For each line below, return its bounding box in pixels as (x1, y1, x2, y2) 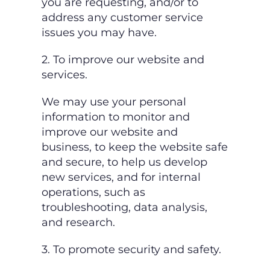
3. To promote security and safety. (42, 243, 221, 257)
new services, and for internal (42, 171, 201, 184)
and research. (42, 216, 115, 230)
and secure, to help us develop (42, 155, 207, 169)
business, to (42, 140, 108, 154)
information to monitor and (42, 110, 190, 124)
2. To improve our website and (42, 53, 204, 67)
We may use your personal (42, 95, 186, 109)
